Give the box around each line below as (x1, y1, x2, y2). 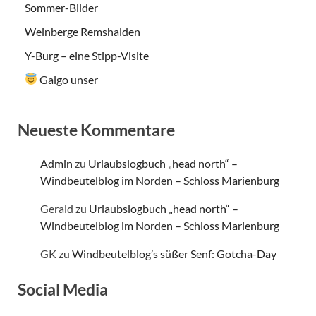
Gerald (40, 201, 73, 215)
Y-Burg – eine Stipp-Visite (25, 48, 149, 62)
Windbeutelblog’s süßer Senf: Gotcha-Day (72, 246, 276, 260)
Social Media (18, 279, 108, 299)
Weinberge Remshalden (25, 24, 140, 38)
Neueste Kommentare (18, 119, 175, 140)
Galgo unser (37, 72, 99, 86)
